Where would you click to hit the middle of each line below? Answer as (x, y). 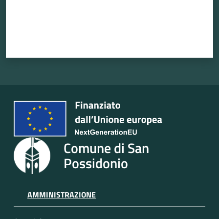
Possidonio (96, 163)
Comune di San (106, 148)
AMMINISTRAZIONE (62, 194)
